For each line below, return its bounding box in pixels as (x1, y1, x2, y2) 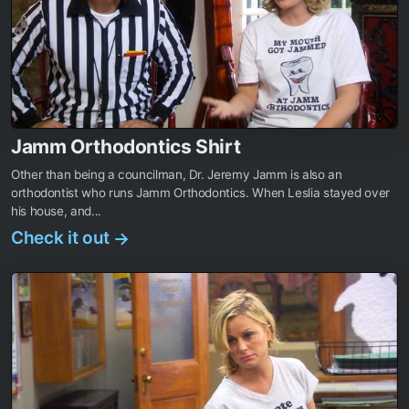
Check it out (11, 227, 114, 249)
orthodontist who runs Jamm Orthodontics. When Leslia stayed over (11, 185, 390, 201)
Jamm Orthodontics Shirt (11, 135, 241, 159)
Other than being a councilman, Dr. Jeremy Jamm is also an (11, 167, 342, 183)
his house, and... (11, 204, 101, 219)
